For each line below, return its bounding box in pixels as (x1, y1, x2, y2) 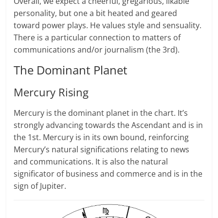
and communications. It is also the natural (14, 156, 168, 167)
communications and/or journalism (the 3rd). (14, 44, 180, 55)
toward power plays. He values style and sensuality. (14, 19, 202, 31)
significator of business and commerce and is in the (14, 168, 203, 179)
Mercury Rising (14, 84, 89, 99)
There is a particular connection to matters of (14, 32, 181, 43)
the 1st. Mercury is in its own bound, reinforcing (14, 131, 189, 143)
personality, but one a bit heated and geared (14, 7, 178, 18)
